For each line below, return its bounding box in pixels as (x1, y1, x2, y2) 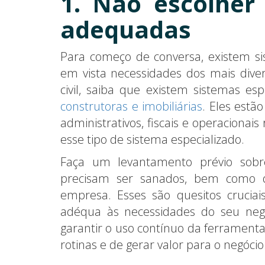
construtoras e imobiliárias (60, 98, 202, 114)
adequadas (60, 12, 191, 46)
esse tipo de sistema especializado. (60, 131, 244, 147)
